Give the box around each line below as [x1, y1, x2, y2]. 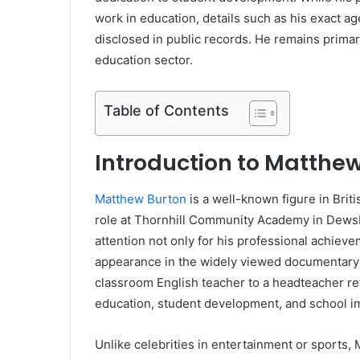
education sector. [95, 52, 193, 68]
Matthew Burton [95, 190, 186, 207]
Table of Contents [104, 102, 229, 120]
